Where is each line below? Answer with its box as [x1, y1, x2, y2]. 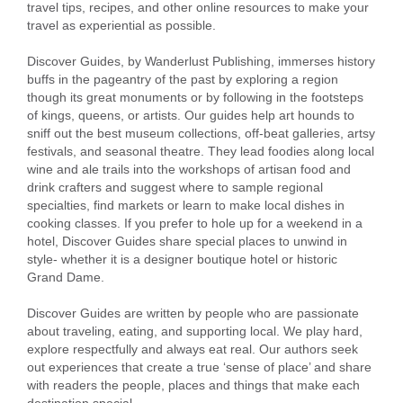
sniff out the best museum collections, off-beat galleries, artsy [27, 125, 375, 140]
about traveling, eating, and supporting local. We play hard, [27, 323, 363, 338]
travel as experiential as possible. [27, 17, 216, 32]
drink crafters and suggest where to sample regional [27, 179, 323, 194]
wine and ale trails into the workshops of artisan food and [27, 161, 351, 176]
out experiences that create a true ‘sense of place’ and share [27, 359, 372, 374]
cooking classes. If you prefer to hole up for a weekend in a [27, 215, 363, 230]
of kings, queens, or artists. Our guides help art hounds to [27, 107, 354, 122]
